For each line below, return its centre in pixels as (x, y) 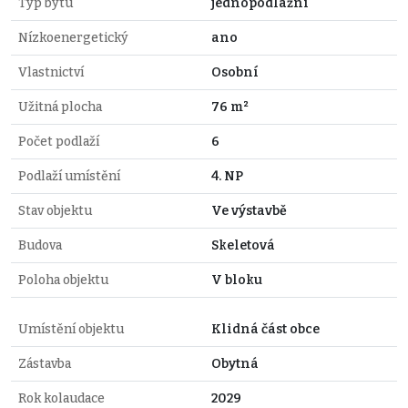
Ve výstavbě (249, 211)
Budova (40, 246)
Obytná (235, 364)
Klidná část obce (265, 330)
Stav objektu (55, 211)
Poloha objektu (63, 280)
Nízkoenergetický (73, 38)
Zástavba (45, 364)
